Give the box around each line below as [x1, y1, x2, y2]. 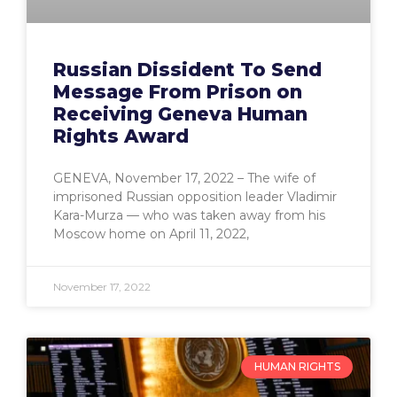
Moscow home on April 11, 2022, [53, 225, 249, 242]
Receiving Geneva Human [53, 102, 307, 125]
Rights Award [53, 124, 189, 147]
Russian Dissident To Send [53, 58, 322, 81]
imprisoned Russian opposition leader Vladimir [53, 188, 337, 205]
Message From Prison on [53, 80, 302, 103]
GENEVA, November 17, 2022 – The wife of [53, 169, 315, 186]
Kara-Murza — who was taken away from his [53, 206, 325, 223]
